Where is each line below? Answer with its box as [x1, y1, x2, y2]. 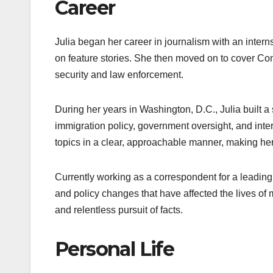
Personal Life [55, 236, 174, 261]
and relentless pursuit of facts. [55, 204, 183, 215]
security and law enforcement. [55, 69, 183, 80]
